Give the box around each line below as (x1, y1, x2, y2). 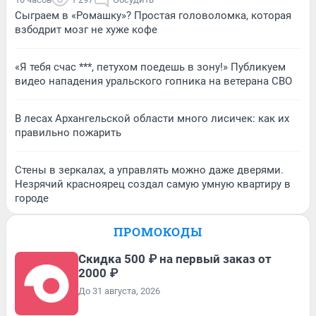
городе (15, 191, 49, 205)
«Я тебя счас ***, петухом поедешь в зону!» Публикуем (15, 60, 286, 73)
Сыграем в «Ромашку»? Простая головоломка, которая (15, 8, 291, 22)
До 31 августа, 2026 (78, 285, 160, 296)
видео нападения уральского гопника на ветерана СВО (15, 74, 292, 87)
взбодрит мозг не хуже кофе (15, 23, 157, 36)
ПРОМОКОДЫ (114, 223, 202, 240)
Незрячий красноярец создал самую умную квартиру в (15, 177, 291, 190)
